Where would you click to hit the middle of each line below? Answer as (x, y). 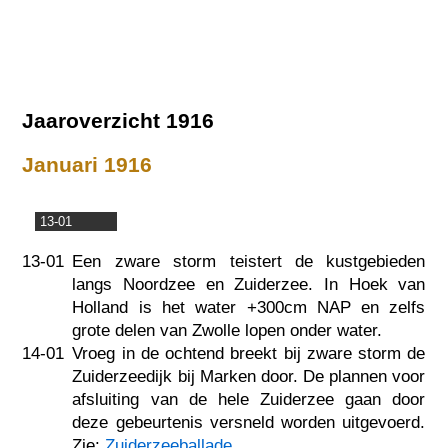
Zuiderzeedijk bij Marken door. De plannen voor (249, 376)
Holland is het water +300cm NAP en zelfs (249, 307)
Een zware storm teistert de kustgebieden (249, 261)
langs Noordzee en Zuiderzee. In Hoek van (249, 284)
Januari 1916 (87, 165)
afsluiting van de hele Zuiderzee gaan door (249, 399)
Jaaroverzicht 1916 (118, 120)
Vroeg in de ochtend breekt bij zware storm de (249, 353)
